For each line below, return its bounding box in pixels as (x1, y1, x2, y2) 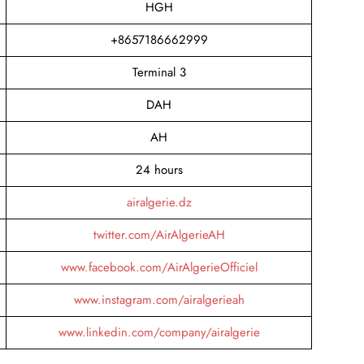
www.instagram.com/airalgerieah (73, 290, 245, 309)
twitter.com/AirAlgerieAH (93, 225, 225, 244)
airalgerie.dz (126, 193, 192, 211)
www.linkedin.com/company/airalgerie (58, 323, 260, 341)
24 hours (135, 160, 183, 179)
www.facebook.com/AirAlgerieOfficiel (60, 258, 258, 276)
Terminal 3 (132, 63, 186, 81)
